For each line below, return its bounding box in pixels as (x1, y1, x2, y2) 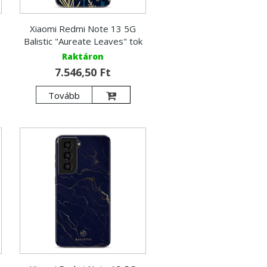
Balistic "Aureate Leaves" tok (23, 35, 142, 47)
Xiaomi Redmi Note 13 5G (30, 22, 136, 35)
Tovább (48, 89, 80, 101)
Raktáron (62, 50, 104, 62)
